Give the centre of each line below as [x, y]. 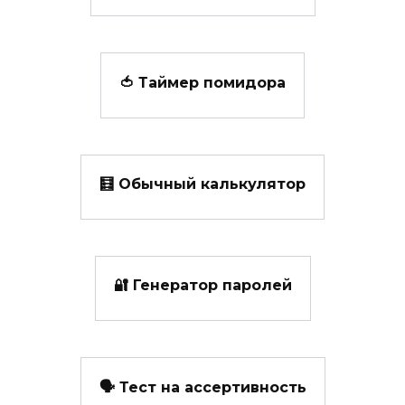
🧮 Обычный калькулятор [202, 184]
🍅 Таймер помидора [202, 82]
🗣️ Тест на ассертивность [202, 387]
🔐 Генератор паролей [202, 286]
